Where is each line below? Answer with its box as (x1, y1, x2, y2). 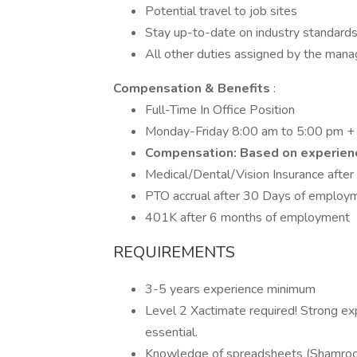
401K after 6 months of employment (145, 209, 350, 226)
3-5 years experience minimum (145, 280, 316, 298)
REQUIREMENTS (113, 241, 235, 263)
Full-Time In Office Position (145, 101, 295, 119)
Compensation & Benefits (113, 80, 273, 97)
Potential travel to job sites (145, 2, 297, 20)
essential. (145, 324, 198, 341)
